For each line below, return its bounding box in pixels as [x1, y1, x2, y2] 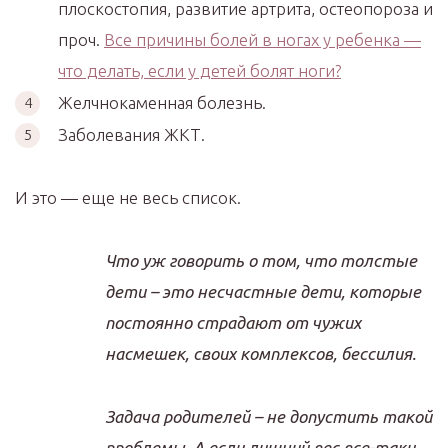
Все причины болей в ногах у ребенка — [104, 29, 421, 49]
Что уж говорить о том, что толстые [105, 250, 417, 270]
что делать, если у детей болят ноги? [58, 60, 341, 80]
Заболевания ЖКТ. [58, 124, 205, 144]
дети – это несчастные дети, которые [105, 281, 421, 301]
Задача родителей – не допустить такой [105, 406, 432, 426]
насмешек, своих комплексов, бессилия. [105, 343, 416, 363]
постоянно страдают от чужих [105, 312, 361, 332]
